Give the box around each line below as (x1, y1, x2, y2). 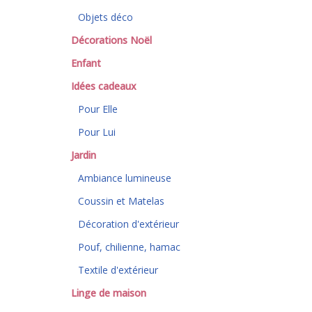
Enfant (71, 56, 101, 70)
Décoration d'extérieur (78, 217, 179, 231)
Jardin (71, 148, 96, 162)
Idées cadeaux (71, 79, 136, 93)
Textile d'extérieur (78, 263, 158, 276)
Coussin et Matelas (78, 194, 164, 208)
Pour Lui (78, 125, 116, 139)
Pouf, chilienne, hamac (78, 240, 180, 253)
